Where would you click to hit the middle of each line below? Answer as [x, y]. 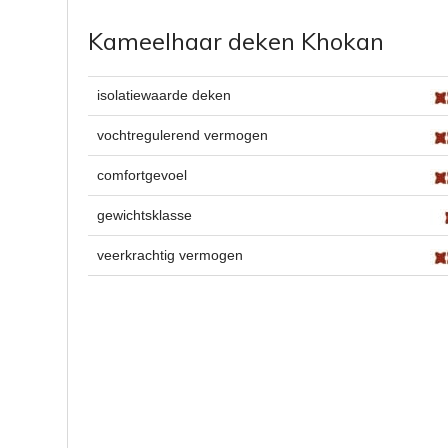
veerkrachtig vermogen [169, 255]
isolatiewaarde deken [163, 95]
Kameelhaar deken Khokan [236, 40]
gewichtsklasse [144, 215]
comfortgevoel [141, 175]
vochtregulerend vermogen [182, 135]
